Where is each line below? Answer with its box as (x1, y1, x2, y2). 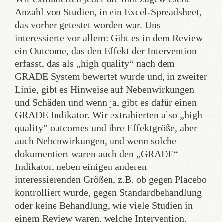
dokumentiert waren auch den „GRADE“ (15, 148, 178, 159)
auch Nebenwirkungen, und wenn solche (15, 135, 176, 146)
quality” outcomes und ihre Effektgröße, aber (15, 122, 197, 133)
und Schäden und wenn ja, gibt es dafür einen (15, 97, 197, 108)
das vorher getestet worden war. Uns (15, 19, 161, 30)
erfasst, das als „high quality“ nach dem (15, 58, 175, 69)
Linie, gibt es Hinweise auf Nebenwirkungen (15, 84, 194, 95)
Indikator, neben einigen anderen (15, 161, 147, 172)
